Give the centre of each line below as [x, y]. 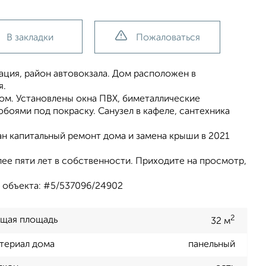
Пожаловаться [168, 38]
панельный [212, 245]
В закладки [30, 38]
